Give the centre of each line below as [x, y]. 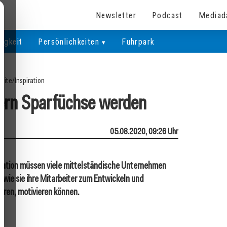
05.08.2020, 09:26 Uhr [144, 131]
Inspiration [30, 81]
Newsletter [116, 15]
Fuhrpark [138, 41]
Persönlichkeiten [69, 41]
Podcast [168, 15]
